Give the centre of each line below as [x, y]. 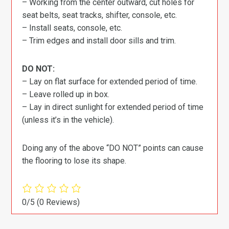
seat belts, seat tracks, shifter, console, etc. [100, 15]
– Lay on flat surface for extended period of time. [110, 82]
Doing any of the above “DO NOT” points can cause [113, 148]
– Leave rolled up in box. [66, 94]
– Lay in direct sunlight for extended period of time [113, 107]
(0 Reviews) [59, 202]
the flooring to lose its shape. [74, 161]
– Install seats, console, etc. [72, 28]
